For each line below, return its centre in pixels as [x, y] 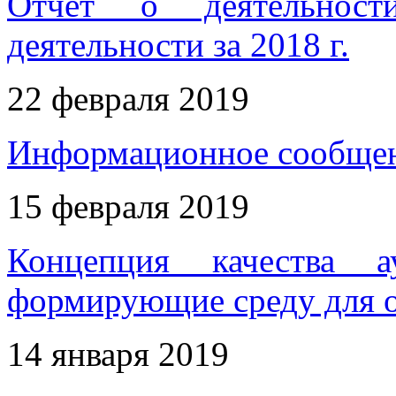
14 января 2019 [118, 354]
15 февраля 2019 [128, 206]
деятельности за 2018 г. [178, 44]
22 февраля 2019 [128, 98]
